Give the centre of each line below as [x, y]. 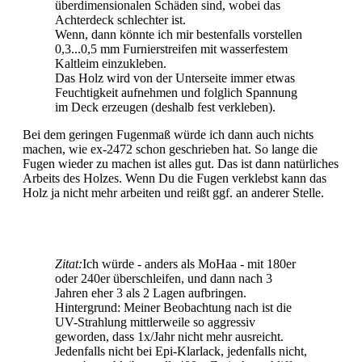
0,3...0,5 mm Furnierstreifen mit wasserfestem [171, 48]
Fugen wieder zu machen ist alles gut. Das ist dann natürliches [181, 163]
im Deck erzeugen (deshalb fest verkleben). [165, 107]
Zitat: [69, 263]
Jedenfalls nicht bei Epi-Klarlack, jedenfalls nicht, [181, 351]
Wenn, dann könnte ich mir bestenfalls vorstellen [179, 34]
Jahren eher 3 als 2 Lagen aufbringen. [151, 293]
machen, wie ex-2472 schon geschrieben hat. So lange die [170, 149]
